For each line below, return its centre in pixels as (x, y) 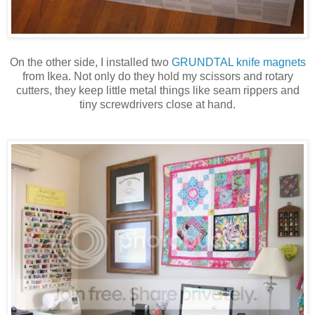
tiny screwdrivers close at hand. (157, 105)
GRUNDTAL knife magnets (238, 63)
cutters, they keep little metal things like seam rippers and (157, 91)
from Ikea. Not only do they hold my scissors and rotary (157, 77)
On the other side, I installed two (90, 63)
